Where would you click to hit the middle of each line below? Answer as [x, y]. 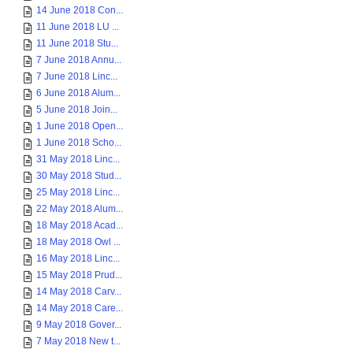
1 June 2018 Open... [80, 126]
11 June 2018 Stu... [77, 43]
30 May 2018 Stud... [79, 176]
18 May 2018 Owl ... [78, 242]
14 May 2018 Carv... [79, 292]
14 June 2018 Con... [80, 10]
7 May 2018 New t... [78, 341]
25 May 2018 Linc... [78, 192]
